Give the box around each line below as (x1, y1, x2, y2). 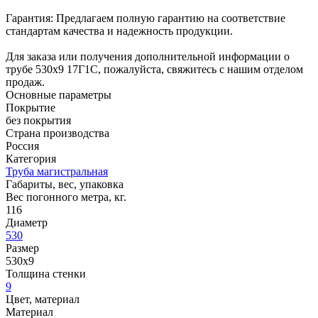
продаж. (6, 75, 45, 88)
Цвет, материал (6, 292, 79, 305)
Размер (6, 241, 39, 254)
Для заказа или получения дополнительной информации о (6, 50, 290, 62)
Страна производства (6, 126, 109, 139)
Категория (6, 152, 56, 165)
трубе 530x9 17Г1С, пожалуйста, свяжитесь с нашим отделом (6, 62, 303, 75)
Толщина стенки (6, 267, 86, 280)
